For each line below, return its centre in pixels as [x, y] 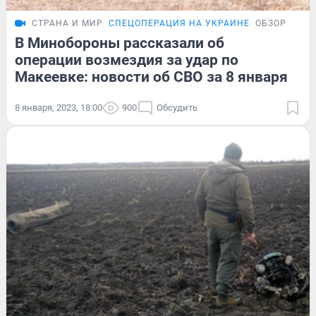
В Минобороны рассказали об [120, 43]
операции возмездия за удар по [127, 60]
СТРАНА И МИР [67, 24]
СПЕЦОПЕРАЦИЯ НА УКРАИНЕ [179, 24]
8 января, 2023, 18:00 [59, 108]
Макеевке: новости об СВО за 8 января [151, 77]
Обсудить [177, 108]
